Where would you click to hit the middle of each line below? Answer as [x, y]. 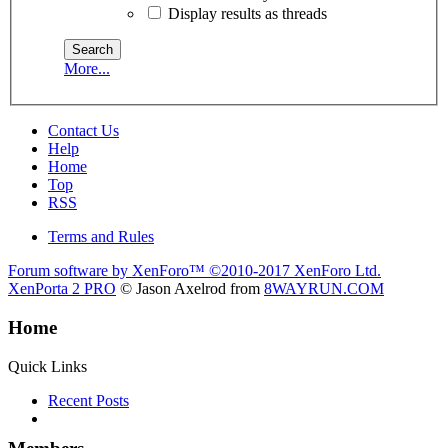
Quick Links [47, 366]
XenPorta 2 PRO [62, 289]
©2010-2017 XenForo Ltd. [295, 271]
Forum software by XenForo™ [108, 271]
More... [87, 69]
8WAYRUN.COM [324, 289]
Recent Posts [88, 400]
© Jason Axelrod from [190, 289]
